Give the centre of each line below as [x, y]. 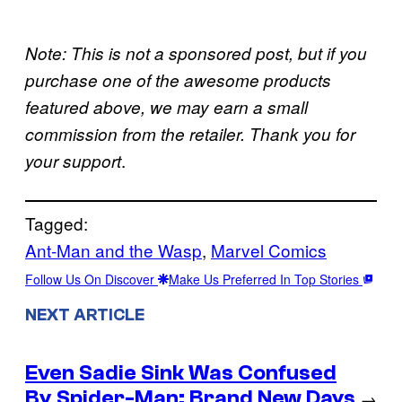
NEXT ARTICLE [85, 315]
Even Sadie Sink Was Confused [181, 372]
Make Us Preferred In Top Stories [266, 280]
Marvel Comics [269, 250]
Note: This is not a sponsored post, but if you [196, 53]
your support [73, 161]
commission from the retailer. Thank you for [190, 134]
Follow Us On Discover [92, 280]
